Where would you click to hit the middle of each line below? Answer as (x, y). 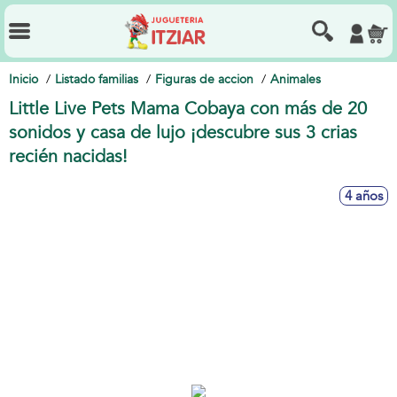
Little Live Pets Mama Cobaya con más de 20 (188, 109)
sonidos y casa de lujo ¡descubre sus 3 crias (183, 132)
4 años (364, 196)
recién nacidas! (68, 156)
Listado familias (97, 79)
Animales (296, 79)
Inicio (23, 79)
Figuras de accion (204, 79)
